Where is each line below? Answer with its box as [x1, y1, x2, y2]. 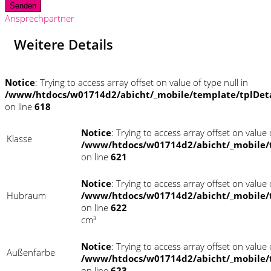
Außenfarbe [7, 246, 55, 258]
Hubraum [7, 189, 46, 201]
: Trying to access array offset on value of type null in [35, 76, 248, 88]
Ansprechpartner [5, 11, 74, 24]
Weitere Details [14, 34, 113, 53]
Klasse [7, 132, 32, 145]
